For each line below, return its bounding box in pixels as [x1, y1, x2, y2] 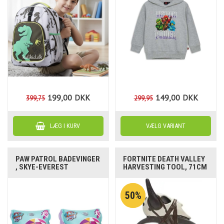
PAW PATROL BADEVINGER [15, 154, 100, 164]
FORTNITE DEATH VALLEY [123, 154, 205, 164]
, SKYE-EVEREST [15, 162, 69, 172]
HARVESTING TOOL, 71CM [123, 162, 207, 172]
